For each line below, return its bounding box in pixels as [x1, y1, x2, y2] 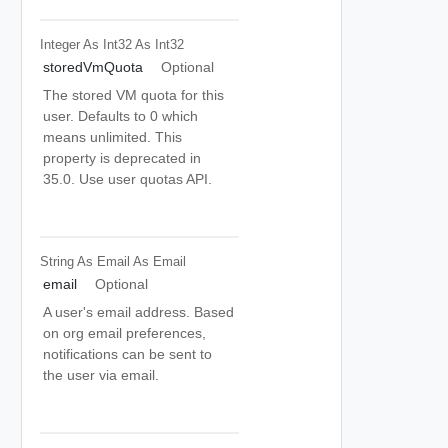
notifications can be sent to [43, 346, 212, 362]
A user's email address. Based [43, 304, 234, 320]
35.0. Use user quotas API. [43, 171, 212, 187]
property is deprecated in [43, 150, 201, 166]
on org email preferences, [43, 325, 206, 341]
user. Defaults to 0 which [43, 108, 198, 124]
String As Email [39, 253, 130, 269]
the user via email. [43, 367, 159, 383]
